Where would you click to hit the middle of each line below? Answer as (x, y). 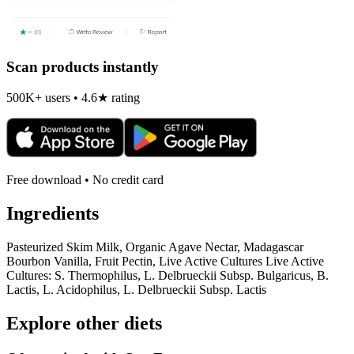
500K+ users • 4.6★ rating (73, 98)
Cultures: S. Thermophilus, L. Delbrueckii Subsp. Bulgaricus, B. (168, 276)
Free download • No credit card (85, 180)
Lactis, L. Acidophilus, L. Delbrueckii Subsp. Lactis (136, 290)
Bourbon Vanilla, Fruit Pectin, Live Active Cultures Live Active (165, 262)
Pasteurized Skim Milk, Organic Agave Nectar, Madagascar (155, 247)
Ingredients (53, 214)
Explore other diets (84, 324)
